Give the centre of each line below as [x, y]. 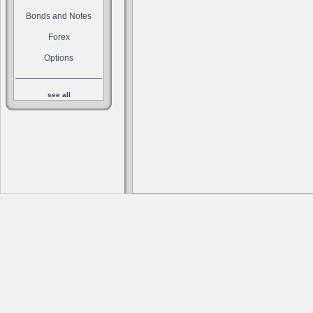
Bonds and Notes [59, 16]
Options [59, 58]
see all [59, 95]
